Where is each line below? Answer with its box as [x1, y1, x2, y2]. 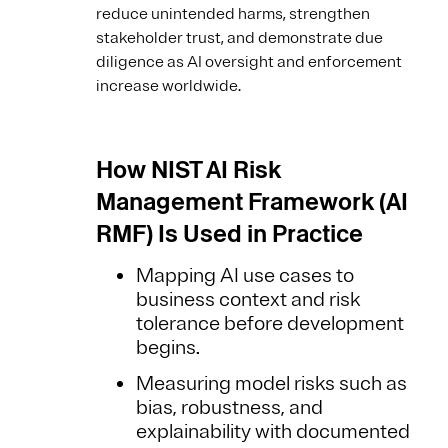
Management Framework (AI [96, 185, 408, 219]
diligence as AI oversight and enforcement [96, 52, 402, 73]
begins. [136, 335, 200, 361]
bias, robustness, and [136, 395, 323, 421]
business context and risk [136, 287, 360, 313]
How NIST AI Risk [96, 153, 281, 187]
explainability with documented [136, 419, 410, 445]
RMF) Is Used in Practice [96, 217, 363, 251]
